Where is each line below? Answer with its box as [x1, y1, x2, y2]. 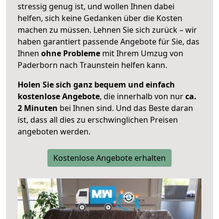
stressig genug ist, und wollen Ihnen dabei [18, 1, 175, 12]
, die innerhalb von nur [100, 91, 185, 102]
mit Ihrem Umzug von [100, 48, 183, 59]
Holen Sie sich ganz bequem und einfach [18, 79, 175, 90]
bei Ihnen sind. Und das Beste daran [58, 103, 193, 114]
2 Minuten [18, 103, 58, 114]
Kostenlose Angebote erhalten [53, 153, 166, 164]
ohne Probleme [41, 48, 100, 59]
